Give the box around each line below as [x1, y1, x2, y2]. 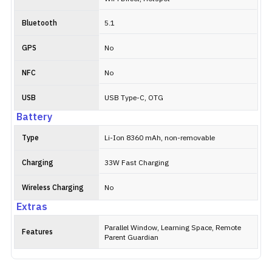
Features [22, 226, 53, 238]
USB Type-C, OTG [104, 92, 163, 104]
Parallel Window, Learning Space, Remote [104, 222, 241, 234]
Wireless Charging [22, 182, 84, 194]
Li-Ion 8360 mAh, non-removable [104, 132, 215, 144]
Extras [16, 199, 47, 216]
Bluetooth [22, 18, 57, 29]
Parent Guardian [104, 232, 158, 243]
